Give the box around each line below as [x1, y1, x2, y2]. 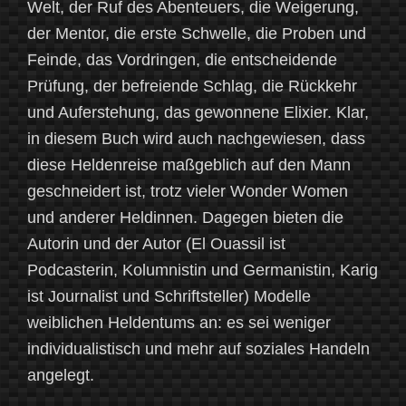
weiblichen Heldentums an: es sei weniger [27, 313, 331, 332]
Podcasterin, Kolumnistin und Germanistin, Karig [27, 260, 378, 279]
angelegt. [27, 365, 94, 384]
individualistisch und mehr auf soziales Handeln [27, 339, 370, 358]
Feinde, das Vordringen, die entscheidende [27, 50, 337, 69]
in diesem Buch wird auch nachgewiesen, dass [27, 129, 365, 148]
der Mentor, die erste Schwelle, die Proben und [27, 24, 366, 43]
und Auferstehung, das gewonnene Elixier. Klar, [27, 102, 369, 121]
